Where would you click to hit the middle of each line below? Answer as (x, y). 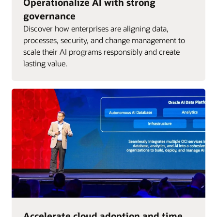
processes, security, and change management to (104, 40)
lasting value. (45, 63)
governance (49, 15)
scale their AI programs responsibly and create (101, 51)
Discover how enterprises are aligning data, (96, 28)
